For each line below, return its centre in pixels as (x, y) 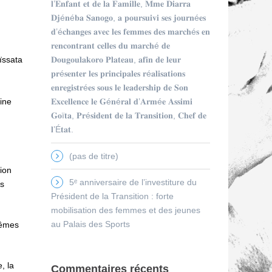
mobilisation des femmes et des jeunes (125, 210)
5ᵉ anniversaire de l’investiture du (133, 182)
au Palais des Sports (90, 224)
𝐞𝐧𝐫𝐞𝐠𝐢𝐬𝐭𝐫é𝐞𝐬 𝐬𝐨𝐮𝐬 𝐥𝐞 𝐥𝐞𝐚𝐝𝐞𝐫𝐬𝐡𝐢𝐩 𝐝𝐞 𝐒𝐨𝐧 (119, 87)
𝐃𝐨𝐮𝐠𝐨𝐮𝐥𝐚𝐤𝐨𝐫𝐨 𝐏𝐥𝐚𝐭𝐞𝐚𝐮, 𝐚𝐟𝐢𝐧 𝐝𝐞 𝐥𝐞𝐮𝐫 (116, 59)
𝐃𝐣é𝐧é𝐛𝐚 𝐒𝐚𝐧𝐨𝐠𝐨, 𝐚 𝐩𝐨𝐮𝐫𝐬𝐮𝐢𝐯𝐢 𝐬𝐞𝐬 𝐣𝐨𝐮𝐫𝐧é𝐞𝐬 (128, 17)
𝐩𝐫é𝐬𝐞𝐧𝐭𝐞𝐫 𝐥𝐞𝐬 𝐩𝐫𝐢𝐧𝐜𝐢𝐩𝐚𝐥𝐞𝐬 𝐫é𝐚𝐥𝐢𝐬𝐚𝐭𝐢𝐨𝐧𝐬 (118, 73)
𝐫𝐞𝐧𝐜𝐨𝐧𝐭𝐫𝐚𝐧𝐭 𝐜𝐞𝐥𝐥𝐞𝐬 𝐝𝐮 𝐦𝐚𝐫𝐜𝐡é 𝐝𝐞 (110, 45)
